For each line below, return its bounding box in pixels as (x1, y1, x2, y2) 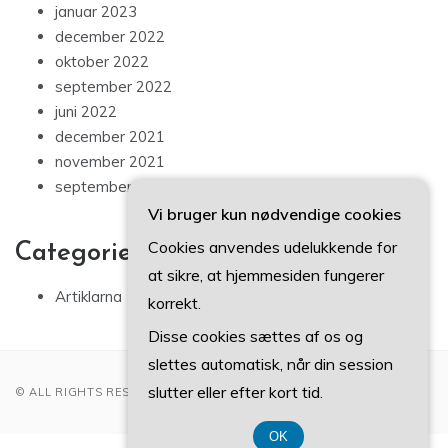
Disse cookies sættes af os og (148, 326, 363, 346)
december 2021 (55, 127, 165, 147)
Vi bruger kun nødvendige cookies (148, 204, 401, 224)
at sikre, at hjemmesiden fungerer (148, 265, 384, 285)
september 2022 (55, 77, 172, 97)
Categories (15, 240, 143, 268)
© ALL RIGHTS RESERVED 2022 (15, 385, 208, 400)
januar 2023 (55, 2, 137, 22)
